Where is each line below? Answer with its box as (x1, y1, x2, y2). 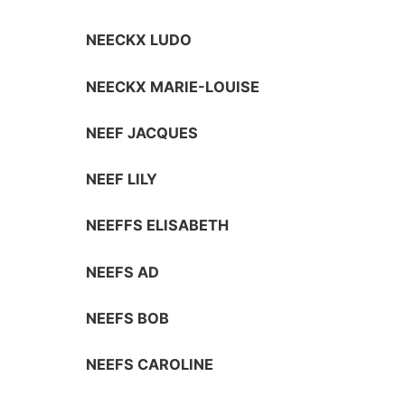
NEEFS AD (86, 262, 160, 281)
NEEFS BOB (86, 309, 170, 328)
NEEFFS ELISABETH (86, 216, 230, 235)
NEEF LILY (86, 170, 158, 189)
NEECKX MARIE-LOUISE (86, 77, 260, 96)
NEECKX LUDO (86, 31, 193, 50)
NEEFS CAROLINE (86, 355, 214, 374)
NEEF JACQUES (86, 123, 199, 142)
